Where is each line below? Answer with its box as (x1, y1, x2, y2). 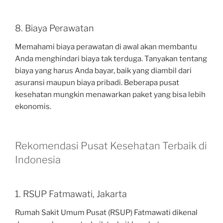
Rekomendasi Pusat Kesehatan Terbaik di (15, 139, 207, 152)
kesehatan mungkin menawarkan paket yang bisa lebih (15, 90, 206, 100)
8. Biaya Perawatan (15, 22, 94, 33)
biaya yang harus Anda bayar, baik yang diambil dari (15, 66, 192, 76)
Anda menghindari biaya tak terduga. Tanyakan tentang (15, 54, 207, 64)
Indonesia (15, 153, 61, 166)
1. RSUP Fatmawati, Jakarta (15, 188, 127, 199)
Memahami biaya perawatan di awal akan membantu (15, 42, 197, 52)
